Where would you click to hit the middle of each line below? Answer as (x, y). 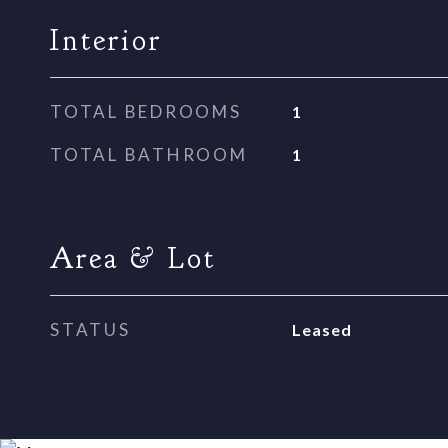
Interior (106, 40)
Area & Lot (133, 258)
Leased (321, 329)
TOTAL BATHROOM (149, 154)
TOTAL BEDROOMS (146, 111)
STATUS (90, 329)
